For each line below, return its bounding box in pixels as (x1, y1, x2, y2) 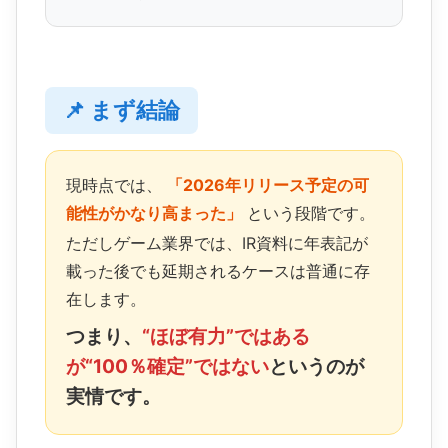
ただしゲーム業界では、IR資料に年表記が (66, 232, 368, 253)
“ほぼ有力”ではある (142, 325, 310, 349)
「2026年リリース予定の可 (167, 175, 369, 196)
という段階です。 (242, 203, 375, 224)
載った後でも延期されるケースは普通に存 (66, 260, 370, 281)
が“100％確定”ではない (66, 355, 269, 379)
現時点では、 (66, 175, 167, 196)
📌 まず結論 (63, 97, 180, 124)
